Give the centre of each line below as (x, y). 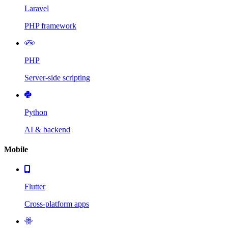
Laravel (37, 8)
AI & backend (47, 129)
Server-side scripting (57, 77)
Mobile (16, 149)
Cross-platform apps (57, 204)
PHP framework (50, 25)
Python (36, 112)
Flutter (35, 187)
